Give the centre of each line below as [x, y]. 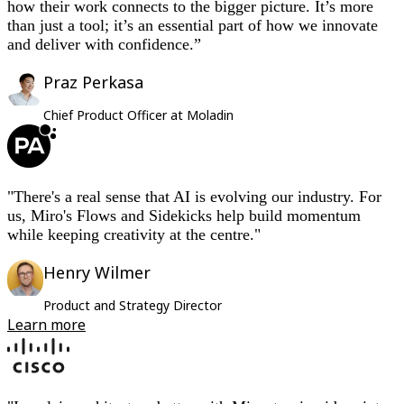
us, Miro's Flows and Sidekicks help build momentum [184, 216]
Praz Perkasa [93, 83]
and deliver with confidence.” [104, 45]
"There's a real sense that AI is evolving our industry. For [194, 197]
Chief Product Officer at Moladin [138, 115]
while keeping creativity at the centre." [134, 235]
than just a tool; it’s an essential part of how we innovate [193, 26]
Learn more [46, 325]
